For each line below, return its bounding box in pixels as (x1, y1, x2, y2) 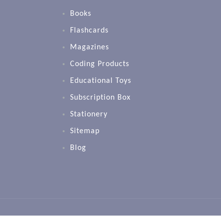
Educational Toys (70, 77, 131, 85)
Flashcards (70, 27, 109, 35)
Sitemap (70, 127, 100, 136)
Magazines (70, 43, 109, 52)
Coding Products (70, 60, 129, 69)
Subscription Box (70, 94, 131, 102)
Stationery (70, 110, 108, 119)
